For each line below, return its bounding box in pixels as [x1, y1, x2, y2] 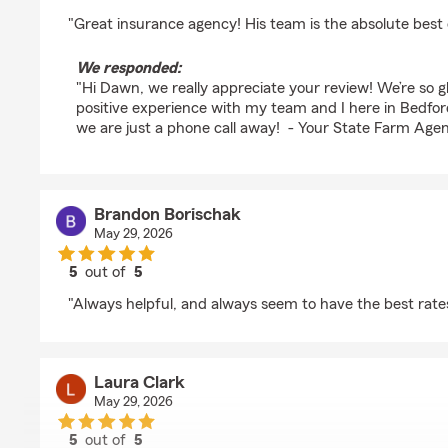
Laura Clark [93, 373, 185, 391]
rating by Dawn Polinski [104, 2, 264, 18]
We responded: [76, 60, 181, 76]
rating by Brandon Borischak [104, 282, 300, 298]
